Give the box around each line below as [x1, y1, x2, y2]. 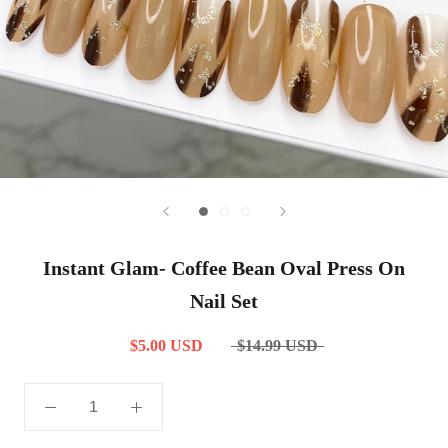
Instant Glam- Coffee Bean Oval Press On [43, 257, 405, 279]
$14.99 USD [237, 337, 318, 354]
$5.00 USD [130, 337, 203, 354]
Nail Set [190, 290, 258, 312]
